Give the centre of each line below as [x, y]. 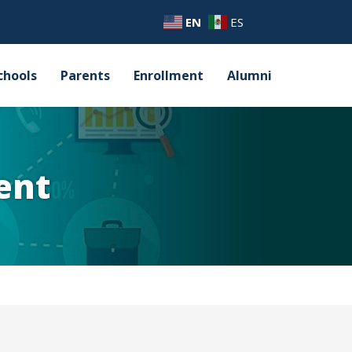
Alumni [249, 75]
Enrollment [169, 75]
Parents [85, 75]
